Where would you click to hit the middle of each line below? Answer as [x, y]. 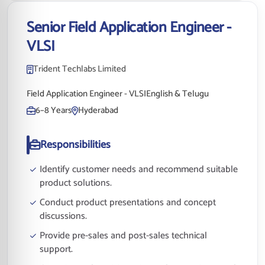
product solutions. [76, 183]
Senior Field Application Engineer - [129, 28]
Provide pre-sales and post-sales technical [123, 236]
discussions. [63, 216]
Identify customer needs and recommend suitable [139, 169]
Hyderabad [98, 110]
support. [56, 249]
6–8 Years [54, 110]
